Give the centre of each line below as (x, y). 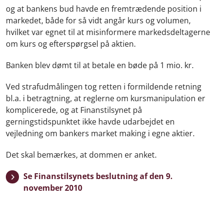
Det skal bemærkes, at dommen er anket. (81, 155)
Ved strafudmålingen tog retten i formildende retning (104, 87)
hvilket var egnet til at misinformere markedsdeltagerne (108, 32)
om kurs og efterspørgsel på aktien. (71, 44)
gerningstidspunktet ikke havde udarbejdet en (90, 122)
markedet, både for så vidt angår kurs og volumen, (98, 20)
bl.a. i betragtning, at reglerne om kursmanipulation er (106, 98)
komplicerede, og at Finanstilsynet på (74, 110)
